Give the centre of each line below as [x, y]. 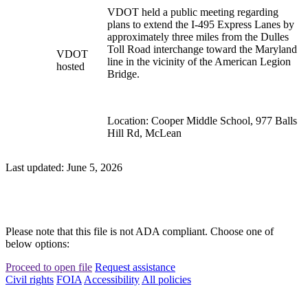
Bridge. [123, 74]
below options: [37, 244]
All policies [166, 280]
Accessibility [112, 280]
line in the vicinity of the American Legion [199, 62]
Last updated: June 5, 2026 [64, 168]
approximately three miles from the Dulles [198, 37]
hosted [70, 67]
